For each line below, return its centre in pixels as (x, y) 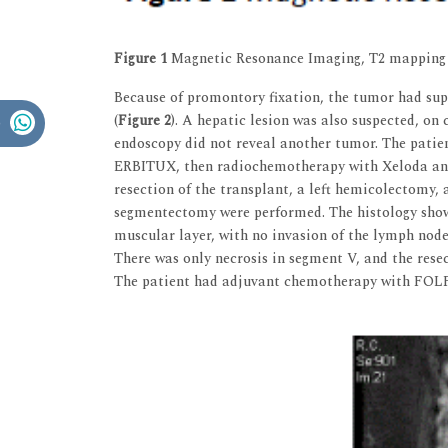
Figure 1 (140, 59)
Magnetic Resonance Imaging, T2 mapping (306, 59)
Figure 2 (144, 121)
